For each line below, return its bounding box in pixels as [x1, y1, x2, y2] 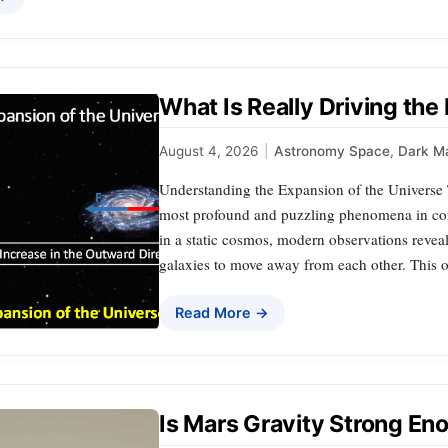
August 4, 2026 [159, 143, 258, 160]
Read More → [175, 304, 269, 322]
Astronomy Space [274, 143, 390, 160]
